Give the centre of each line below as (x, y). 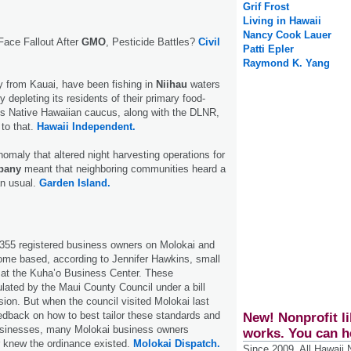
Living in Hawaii (282, 21)
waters (204, 84)
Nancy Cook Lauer (287, 35)
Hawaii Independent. (86, 126)
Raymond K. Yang (286, 63)
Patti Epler (268, 49)
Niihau (172, 84)
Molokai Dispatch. (177, 343)
